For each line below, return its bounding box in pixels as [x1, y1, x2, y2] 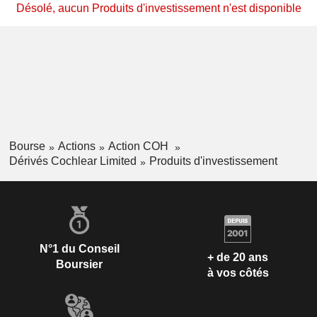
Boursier [56, 258, 103, 270]
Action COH [108, 140, 171, 153]
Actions [57, 140, 96, 153]
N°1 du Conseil [39, 242, 120, 255]
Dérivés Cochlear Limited [8, 154, 137, 167]
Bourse [8, 140, 45, 153]
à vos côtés [207, 267, 269, 279]
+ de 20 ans [207, 251, 268, 264]
